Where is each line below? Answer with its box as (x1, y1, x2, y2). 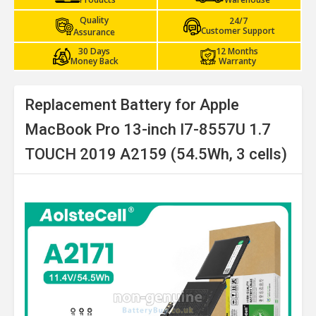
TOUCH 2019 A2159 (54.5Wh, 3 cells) (25, 145, 287, 163)
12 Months (216, 45, 259, 57)
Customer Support (201, 25, 275, 37)
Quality (80, 14, 109, 26)
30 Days (78, 45, 110, 57)
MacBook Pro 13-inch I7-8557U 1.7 (25, 121, 271, 138)
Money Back (70, 55, 119, 67)
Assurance (73, 26, 116, 38)
